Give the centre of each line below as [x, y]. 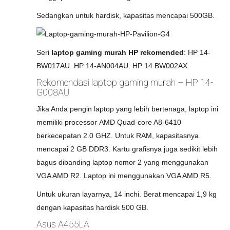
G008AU [53, 92]
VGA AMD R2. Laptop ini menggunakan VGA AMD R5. [124, 176]
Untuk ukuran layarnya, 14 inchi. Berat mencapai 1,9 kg [127, 194]
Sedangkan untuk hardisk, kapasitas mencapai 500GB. [126, 15]
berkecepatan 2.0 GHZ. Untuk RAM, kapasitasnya [118, 136]
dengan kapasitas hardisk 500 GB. [92, 207]
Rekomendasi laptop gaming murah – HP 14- [125, 82]
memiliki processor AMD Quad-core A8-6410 [109, 122]
